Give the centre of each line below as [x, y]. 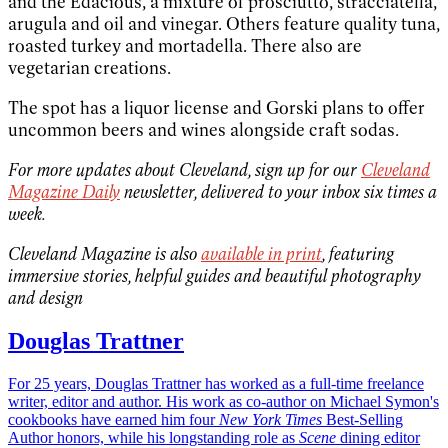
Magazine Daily [64, 191]
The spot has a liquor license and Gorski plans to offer [216, 107]
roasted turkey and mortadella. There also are [185, 45]
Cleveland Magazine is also [104, 253]
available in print [261, 253]
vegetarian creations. [89, 67]
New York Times [270, 420]
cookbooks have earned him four [113, 420]
